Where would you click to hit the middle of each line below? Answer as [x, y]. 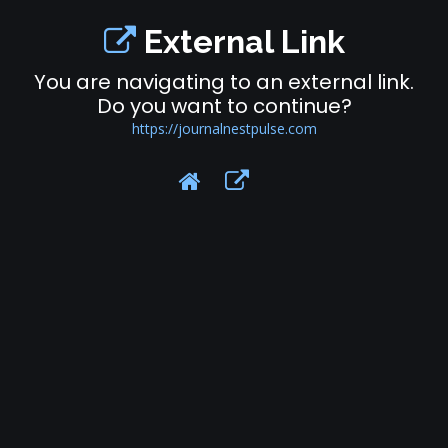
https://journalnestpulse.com [224, 128]
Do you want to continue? [224, 105]
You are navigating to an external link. [224, 81]
